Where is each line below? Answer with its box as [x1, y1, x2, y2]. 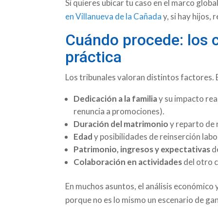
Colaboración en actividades [73, 156, 182, 167]
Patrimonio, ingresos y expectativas [73, 144, 211, 154]
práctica [65, 47, 122, 66]
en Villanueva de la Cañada [65, 11, 162, 21]
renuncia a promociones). [73, 106, 165, 116]
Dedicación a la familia [73, 93, 158, 104]
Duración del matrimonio [73, 118, 169, 129]
